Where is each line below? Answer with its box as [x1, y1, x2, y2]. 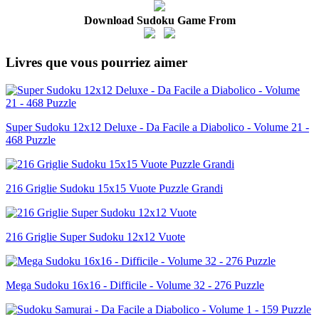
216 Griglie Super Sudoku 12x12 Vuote [6, 230, 185, 243]
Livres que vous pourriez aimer [6, 55, 187, 70]
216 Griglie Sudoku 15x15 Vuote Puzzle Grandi [6, 182, 223, 194]
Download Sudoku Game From [83, 14, 236, 27]
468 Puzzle [6, 133, 56, 146]
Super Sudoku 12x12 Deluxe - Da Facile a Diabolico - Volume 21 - [6, 120, 309, 133]
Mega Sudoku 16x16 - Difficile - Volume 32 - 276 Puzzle [6, 278, 264, 291]
